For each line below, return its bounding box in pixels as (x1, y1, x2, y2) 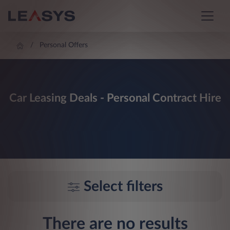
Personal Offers (40, 42, 88, 49)
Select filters (84, 179, 163, 194)
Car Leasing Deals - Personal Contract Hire (9, 92, 221, 104)
